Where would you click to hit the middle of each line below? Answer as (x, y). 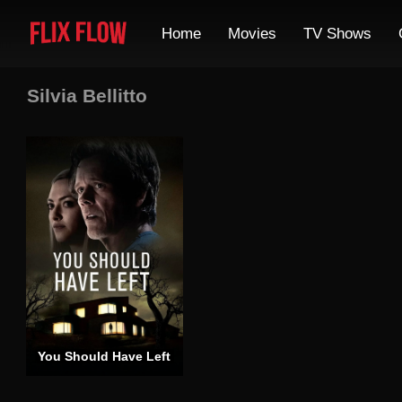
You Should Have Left (105, 357)
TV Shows (338, 33)
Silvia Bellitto (87, 96)
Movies (253, 33)
